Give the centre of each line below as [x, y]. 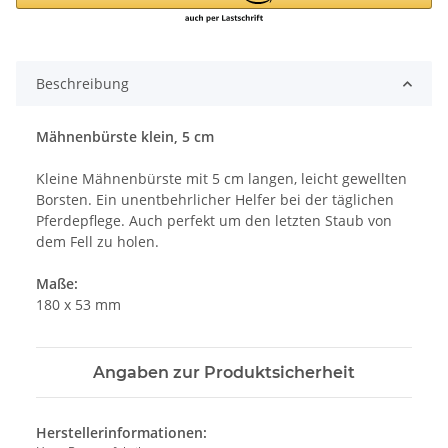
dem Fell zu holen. [97, 242]
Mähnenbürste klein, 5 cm [125, 137]
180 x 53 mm [78, 305]
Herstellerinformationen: [121, 433]
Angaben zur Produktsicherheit [224, 373]
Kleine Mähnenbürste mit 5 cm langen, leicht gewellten [221, 179]
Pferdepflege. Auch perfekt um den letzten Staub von [214, 221]
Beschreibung [82, 84]
